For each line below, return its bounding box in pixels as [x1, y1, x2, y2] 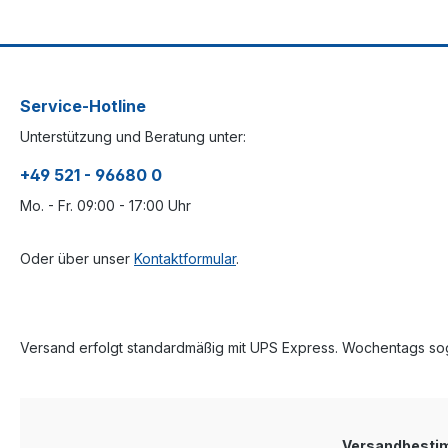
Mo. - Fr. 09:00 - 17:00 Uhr [20, 197, 191, 214]
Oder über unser [20, 250, 134, 267]
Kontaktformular [134, 250, 236, 267]
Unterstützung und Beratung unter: [20, 128, 246, 145]
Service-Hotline [20, 96, 146, 116]
